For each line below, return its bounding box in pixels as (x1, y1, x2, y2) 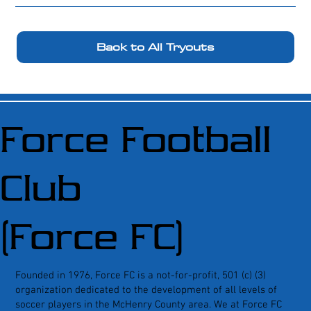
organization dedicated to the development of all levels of (15, 284, 278, 297)
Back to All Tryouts (96, 37, 215, 56)
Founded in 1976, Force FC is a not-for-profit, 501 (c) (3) (15, 269, 267, 283)
